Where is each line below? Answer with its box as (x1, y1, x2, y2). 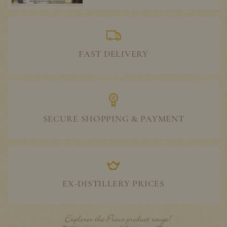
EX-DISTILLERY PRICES (62, 177, 165, 189)
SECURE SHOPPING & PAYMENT (43, 112, 184, 124)
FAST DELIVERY (79, 48, 148, 59)
